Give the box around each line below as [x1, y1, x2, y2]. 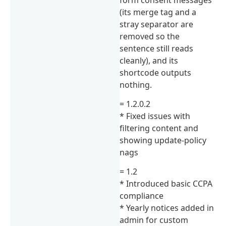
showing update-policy [120, 134, 207, 146]
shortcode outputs [120, 67, 192, 78]
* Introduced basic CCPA [120, 178, 213, 190]
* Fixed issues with [120, 110, 191, 122]
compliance [120, 190, 164, 202]
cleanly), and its [120, 54, 179, 66]
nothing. [120, 79, 152, 90]
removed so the [120, 30, 180, 42]
